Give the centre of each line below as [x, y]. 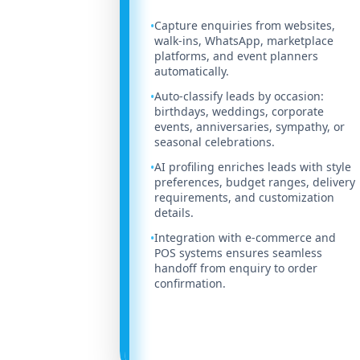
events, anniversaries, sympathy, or [250, 127]
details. [174, 213]
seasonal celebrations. [215, 142]
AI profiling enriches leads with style [253, 167]
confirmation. [190, 284]
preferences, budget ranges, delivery [255, 182]
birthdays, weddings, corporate [239, 112]
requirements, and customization [245, 198]
